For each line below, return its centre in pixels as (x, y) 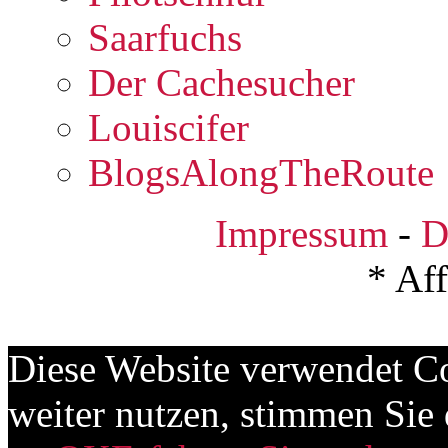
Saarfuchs (165, 37)
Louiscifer (168, 127)
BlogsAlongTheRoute (261, 172)
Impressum (301, 233)
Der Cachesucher (221, 82)
